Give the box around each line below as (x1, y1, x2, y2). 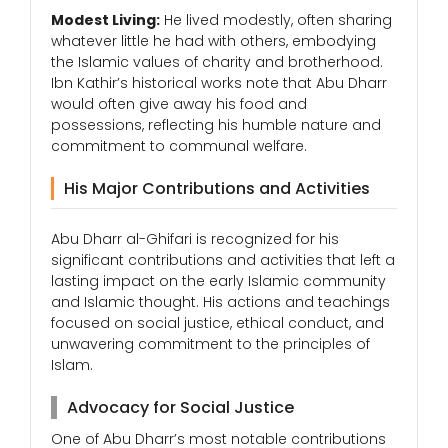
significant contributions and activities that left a (51, 250, 395, 271)
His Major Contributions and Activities (64, 177, 370, 201)
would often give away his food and (51, 94, 307, 115)
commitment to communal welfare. (51, 136, 307, 157)
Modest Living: (51, 10, 160, 31)
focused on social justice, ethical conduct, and (51, 313, 384, 334)
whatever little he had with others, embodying (51, 31, 376, 52)
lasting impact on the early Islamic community (51, 271, 386, 292)
